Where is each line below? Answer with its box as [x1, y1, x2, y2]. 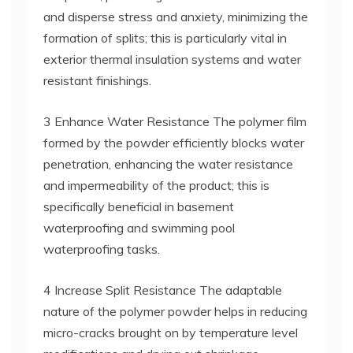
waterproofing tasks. [43, 241, 160, 257]
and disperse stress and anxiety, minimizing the [43, 9, 308, 24]
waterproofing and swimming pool [43, 220, 235, 236]
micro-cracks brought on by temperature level [43, 325, 298, 340]
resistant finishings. [43, 72, 151, 88]
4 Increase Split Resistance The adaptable [43, 282, 282, 298]
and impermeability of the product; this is [43, 177, 269, 193]
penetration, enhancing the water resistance [43, 156, 293, 172]
